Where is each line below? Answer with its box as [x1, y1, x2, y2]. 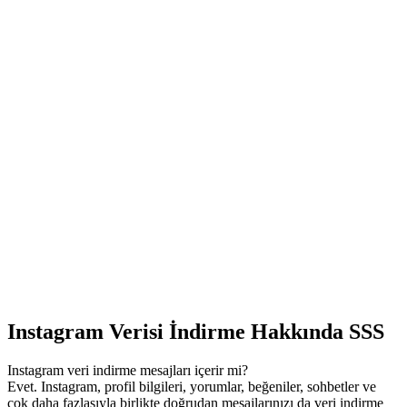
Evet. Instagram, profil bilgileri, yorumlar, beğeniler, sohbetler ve [7, 378, 376, 394]
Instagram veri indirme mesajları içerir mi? [7, 362, 248, 378]
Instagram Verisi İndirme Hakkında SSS [7, 319, 384, 343]
